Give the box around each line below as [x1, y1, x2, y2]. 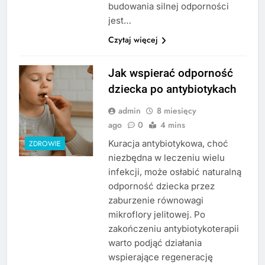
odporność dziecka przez [108, 180, 215, 192]
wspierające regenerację [108, 251, 213, 263]
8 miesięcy [156, 105, 196, 117]
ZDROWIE [29, 138, 61, 149]
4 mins [160, 119, 185, 131]
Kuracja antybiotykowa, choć [108, 138, 228, 150]
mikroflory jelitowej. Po [108, 209, 205, 221]
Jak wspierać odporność [108, 66, 233, 80]
